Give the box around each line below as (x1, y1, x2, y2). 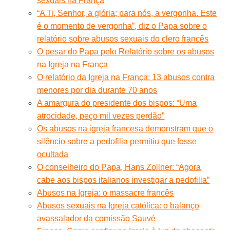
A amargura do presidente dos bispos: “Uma (37, 98, 197, 107)
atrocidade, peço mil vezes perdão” (37, 111, 165, 120)
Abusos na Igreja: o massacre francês (37, 188, 174, 197)
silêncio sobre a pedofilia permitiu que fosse (37, 137, 197, 146)
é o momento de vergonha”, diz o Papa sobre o (37, 21, 207, 30)
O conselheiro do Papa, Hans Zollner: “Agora (37, 162, 201, 171)
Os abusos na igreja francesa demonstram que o (37, 124, 214, 133)
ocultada (37, 149, 69, 159)
